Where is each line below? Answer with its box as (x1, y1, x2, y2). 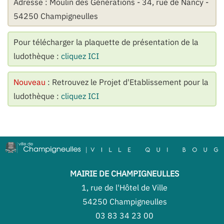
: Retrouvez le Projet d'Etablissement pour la (45, 76, 208, 87)
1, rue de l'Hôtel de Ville (81, 182, 167, 193)
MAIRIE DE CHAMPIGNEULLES (70, 168, 179, 179)
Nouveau (13, 76, 45, 87)
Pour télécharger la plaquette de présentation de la (13, 36, 198, 47)
